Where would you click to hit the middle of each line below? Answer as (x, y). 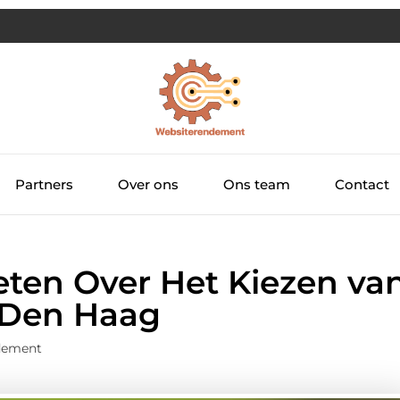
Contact (362, 175)
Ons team (257, 175)
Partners (44, 175)
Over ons (148, 175)
